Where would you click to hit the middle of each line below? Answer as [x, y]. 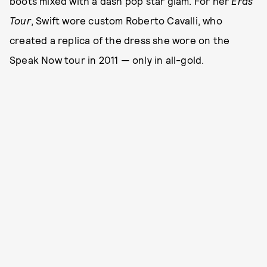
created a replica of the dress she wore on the [120, 40]
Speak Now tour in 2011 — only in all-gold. [107, 59]
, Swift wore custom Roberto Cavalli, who [126, 20]
